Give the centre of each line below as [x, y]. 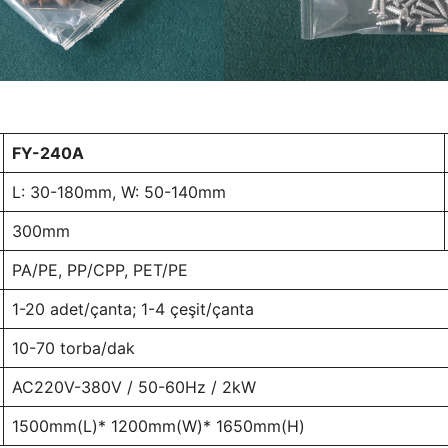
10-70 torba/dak [73, 348]
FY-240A [48, 153]
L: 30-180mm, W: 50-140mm [119, 192]
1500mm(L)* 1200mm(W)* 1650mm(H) [158, 426]
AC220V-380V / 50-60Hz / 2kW [134, 387]
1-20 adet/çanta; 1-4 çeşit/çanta [133, 309]
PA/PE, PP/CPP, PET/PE [100, 270]
